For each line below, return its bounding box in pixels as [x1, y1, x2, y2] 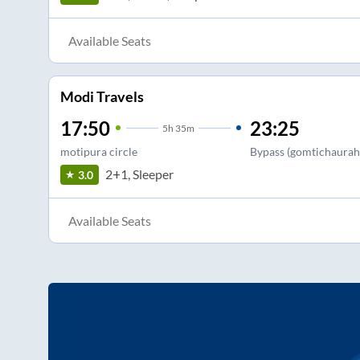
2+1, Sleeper [104, 166, 174, 182]
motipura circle [59, 144, 137, 158]
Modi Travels [59, 87, 144, 105]
